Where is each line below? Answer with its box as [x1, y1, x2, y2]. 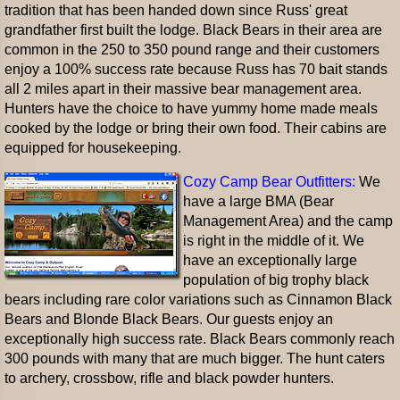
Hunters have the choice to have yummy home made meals [4, 101, 378, 116]
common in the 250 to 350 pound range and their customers [4, 42, 379, 57]
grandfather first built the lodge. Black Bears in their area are [4, 22, 382, 37]
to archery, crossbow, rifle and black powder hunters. [4, 371, 334, 386]
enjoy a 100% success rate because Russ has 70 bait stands [4, 62, 387, 77]
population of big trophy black [183, 272, 369, 287]
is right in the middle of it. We [183, 233, 364, 248]
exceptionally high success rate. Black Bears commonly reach [4, 331, 395, 346]
